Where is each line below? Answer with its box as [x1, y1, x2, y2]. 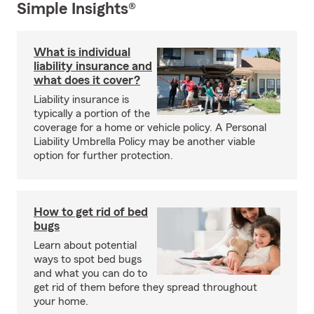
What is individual [34, 46, 130, 58]
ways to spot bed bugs [34, 254, 142, 265]
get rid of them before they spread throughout [34, 282, 257, 293]
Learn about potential [34, 240, 137, 251]
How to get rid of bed [34, 205, 148, 218]
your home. [34, 296, 88, 307]
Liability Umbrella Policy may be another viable [34, 136, 255, 147]
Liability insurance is [34, 94, 129, 105]
